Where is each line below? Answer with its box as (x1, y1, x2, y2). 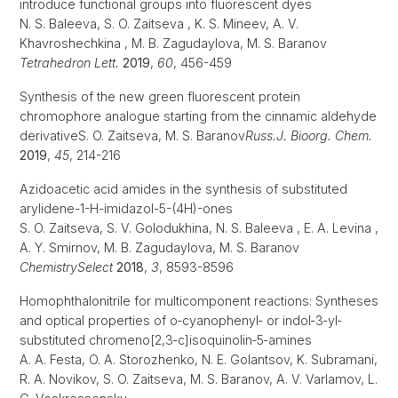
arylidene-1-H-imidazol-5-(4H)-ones (20, 201, 233, 217)
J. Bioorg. (276, 128, 335, 144)
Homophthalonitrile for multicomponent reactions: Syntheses (20, 293, 378, 309)
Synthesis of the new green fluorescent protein (20, 89, 300, 105)
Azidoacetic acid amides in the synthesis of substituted (20, 181, 347, 197)
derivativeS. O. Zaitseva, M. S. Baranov (20, 128, 245, 144)
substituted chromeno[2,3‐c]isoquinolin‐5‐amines (20, 332, 312, 348)
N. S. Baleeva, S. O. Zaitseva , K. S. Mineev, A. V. (20, 16, 298, 32)
